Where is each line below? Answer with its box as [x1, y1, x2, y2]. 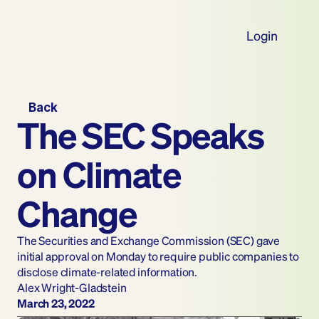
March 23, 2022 [17, 296, 95, 310]
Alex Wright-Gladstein [17, 280, 127, 295]
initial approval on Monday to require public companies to [17, 249, 299, 263]
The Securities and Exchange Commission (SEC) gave [17, 233, 281, 248]
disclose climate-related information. [17, 264, 198, 279]
